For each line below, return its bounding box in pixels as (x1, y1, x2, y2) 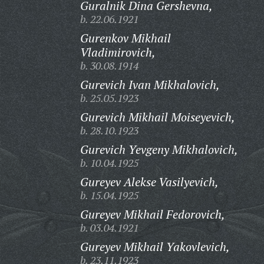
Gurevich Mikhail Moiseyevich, (80, 109, 235, 125)
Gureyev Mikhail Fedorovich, (80, 206, 225, 222)
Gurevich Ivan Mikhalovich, (80, 77, 220, 93)
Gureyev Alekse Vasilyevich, (80, 174, 219, 190)
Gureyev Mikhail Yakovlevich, (80, 239, 230, 255)
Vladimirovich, (80, 44, 156, 60)
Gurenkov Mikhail (80, 30, 171, 46)
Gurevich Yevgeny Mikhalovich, (80, 141, 238, 157)
